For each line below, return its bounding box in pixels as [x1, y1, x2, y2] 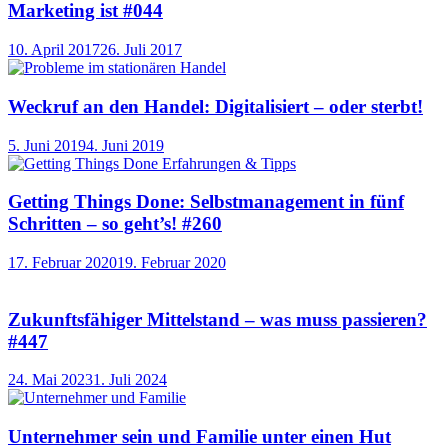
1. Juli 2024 [93, 371, 167, 389]
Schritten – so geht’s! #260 [8, 213, 222, 235]
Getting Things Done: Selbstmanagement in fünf [8, 191, 404, 213]
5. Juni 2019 [8, 136, 86, 154]
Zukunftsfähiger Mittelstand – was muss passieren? [8, 308, 427, 330]
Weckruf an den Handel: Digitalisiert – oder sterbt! [8, 95, 423, 117]
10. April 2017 [8, 41, 100, 59]
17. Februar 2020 [8, 253, 117, 271]
